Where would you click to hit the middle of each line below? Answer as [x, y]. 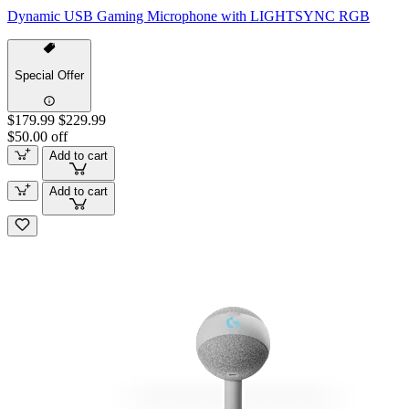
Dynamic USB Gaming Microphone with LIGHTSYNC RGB [189, 16]
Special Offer [49, 76]
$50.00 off [37, 136]
